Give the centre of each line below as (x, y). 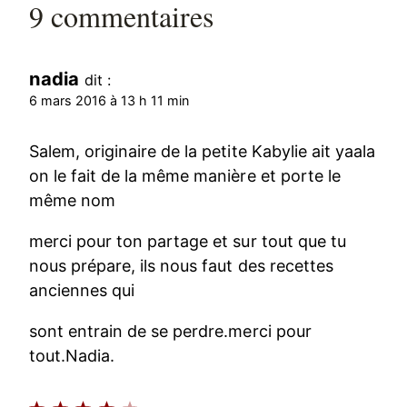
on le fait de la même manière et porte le (185, 175)
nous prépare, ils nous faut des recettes (181, 265)
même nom (73, 200)
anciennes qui (82, 290)
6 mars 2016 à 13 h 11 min (109, 101)
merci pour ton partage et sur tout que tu (188, 241)
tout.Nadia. (72, 355)
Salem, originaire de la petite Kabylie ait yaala (202, 151)
